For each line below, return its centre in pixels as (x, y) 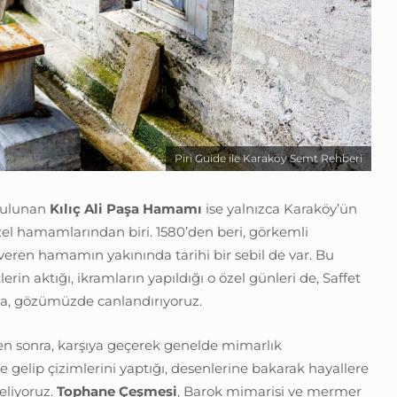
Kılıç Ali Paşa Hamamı (126, 209)
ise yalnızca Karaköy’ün (280, 209)
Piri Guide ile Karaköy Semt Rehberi (269, 159)
